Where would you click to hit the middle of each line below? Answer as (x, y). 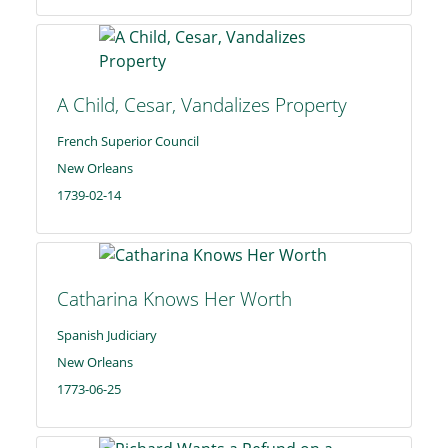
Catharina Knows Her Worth (174, 298)
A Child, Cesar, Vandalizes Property (202, 104)
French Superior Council (128, 140)
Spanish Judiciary (107, 334)
